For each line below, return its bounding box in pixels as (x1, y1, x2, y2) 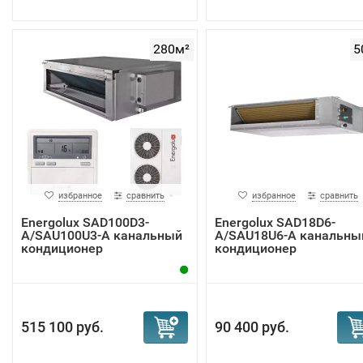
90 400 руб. (214, 318, 289, 335)
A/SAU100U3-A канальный (21, 228, 182, 243)
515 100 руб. (21, 318, 104, 335)
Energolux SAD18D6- (214, 215, 335, 230)
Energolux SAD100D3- (21, 215, 149, 230)
